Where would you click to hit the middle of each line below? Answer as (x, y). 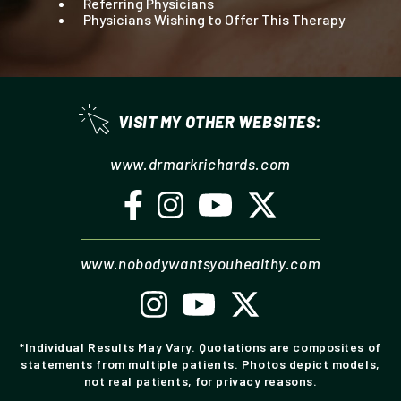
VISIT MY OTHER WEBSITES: (220, 121)
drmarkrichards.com (219, 163)
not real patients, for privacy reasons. (200, 380)
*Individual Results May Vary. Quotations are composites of (200, 346)
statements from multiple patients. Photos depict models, (200, 363)
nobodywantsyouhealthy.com (220, 263)
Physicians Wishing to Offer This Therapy (214, 20)
